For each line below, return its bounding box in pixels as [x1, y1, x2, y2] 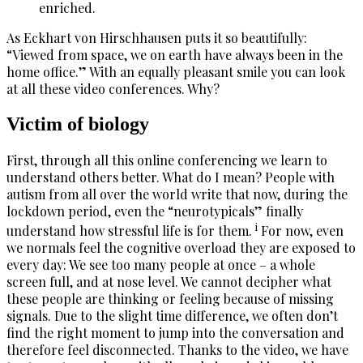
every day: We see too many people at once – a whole [6, 255, 315, 273]
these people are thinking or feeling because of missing [6, 289, 334, 307]
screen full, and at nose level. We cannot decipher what [6, 272, 331, 290]
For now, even [258, 221, 344, 239]
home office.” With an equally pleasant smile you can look [6, 62, 345, 80]
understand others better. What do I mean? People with [6, 168, 335, 186]
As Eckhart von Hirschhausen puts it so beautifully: [6, 28, 307, 46]
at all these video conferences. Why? [6, 79, 220, 97]
